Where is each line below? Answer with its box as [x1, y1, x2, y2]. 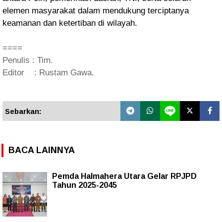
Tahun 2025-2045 [52, 180, 117, 189]
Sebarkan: [5, 107, 42, 115]
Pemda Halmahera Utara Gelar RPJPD [52, 171, 197, 180]
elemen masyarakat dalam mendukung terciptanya [2, 6, 189, 15]
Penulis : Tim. [2, 55, 55, 65]
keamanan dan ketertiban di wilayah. [2, 18, 140, 28]
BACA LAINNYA [8, 145, 75, 155]
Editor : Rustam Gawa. [2, 68, 97, 77]
